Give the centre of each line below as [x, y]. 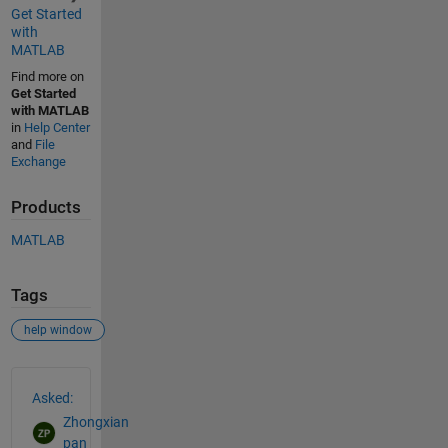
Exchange [38, 161]
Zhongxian [95, 422]
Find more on [47, 76]
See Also [50, 377]
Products [45, 207]
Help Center [56, 127]
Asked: [52, 397]
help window [57, 329]
